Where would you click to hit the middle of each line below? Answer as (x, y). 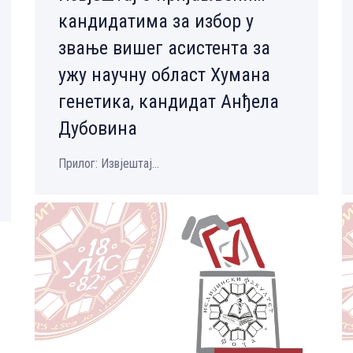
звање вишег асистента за (164, 48)
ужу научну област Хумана (164, 74)
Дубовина (98, 128)
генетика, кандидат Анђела (169, 101)
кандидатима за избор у (156, 21)
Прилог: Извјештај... (109, 163)
